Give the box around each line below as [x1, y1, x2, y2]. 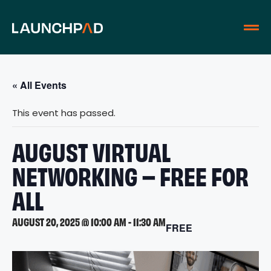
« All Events [12, 78, 67, 92]
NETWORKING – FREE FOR [12, 159, 249, 191]
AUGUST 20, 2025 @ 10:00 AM [12, 215, 126, 228]
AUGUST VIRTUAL [12, 135, 171, 167]
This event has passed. [12, 106, 116, 119]
